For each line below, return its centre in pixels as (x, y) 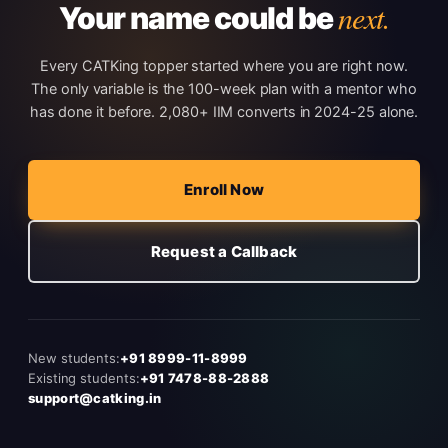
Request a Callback (224, 251)
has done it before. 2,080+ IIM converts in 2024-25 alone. (224, 112)
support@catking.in (95, 398)
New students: (74, 358)
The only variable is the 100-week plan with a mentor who (224, 89)
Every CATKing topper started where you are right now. (224, 66)
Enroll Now (224, 189)
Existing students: (84, 378)
